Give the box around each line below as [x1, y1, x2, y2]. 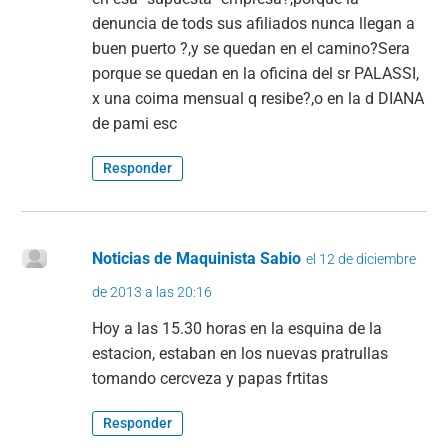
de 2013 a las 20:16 [92, 283, 213, 300]
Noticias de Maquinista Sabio [92, 248, 302, 268]
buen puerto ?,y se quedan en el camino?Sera [92, 38, 411, 58]
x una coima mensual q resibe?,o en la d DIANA [92, 88, 425, 108]
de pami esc [92, 113, 178, 133]
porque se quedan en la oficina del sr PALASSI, [92, 63, 420, 83]
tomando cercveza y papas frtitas [92, 368, 329, 388]
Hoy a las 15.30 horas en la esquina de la [92, 318, 383, 338]
